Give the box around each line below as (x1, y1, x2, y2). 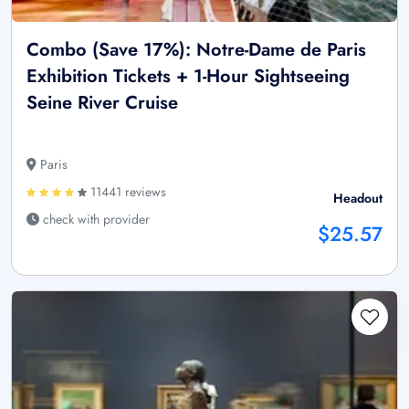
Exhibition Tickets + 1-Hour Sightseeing (26, 63, 350, 90)
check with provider (39, 210, 150, 229)
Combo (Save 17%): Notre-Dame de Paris (26, 37, 366, 64)
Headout (333, 189, 383, 208)
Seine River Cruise (26, 89, 178, 117)
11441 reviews (87, 183, 166, 202)
